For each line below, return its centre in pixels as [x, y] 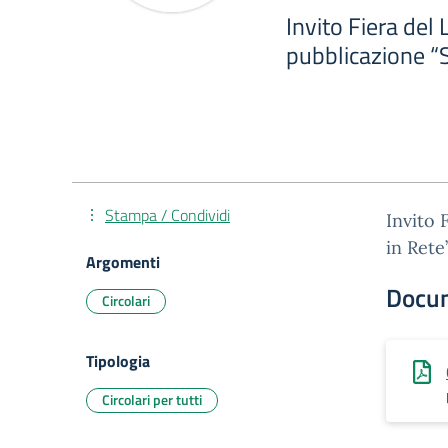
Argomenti [123, 262]
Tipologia [118, 361]
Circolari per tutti [152, 399]
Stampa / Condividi [167, 215]
